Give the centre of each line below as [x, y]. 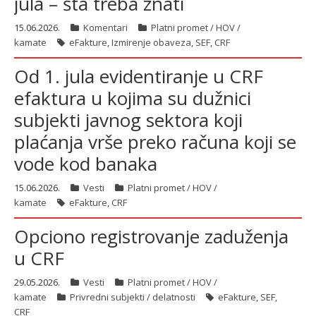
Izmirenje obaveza [151, 42]
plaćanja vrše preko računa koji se [155, 142]
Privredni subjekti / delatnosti [133, 297]
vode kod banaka [86, 164]
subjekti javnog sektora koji [128, 120]
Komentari [105, 28]
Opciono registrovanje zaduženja [151, 236]
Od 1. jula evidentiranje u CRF [139, 76]
